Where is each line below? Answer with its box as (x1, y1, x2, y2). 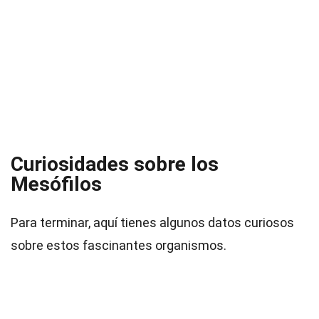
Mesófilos (11, 172, 102, 196)
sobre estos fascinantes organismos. (11, 238, 226, 253)
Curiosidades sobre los (11, 152, 219, 176)
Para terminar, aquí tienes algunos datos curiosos (11, 215, 294, 230)
